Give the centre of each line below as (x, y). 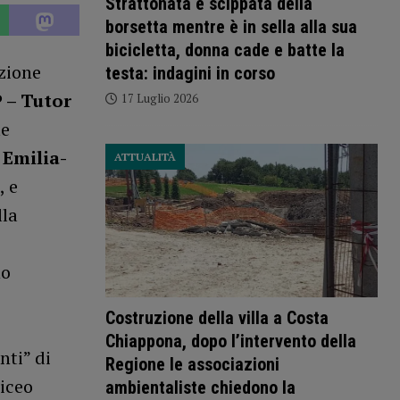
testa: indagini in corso (190, 74)
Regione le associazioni (192, 364)
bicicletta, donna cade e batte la (225, 50)
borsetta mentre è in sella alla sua (231, 27)
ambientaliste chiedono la (200, 387)
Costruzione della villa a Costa (217, 317)
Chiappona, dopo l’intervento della (230, 341)
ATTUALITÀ (145, 157)
